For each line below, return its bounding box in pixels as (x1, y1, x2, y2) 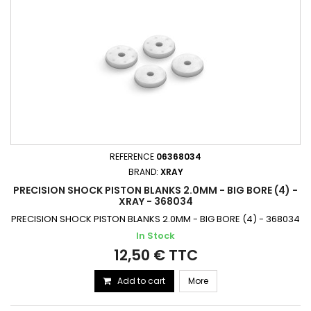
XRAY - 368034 (118, 194, 193, 208)
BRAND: (128, 166, 160, 178)
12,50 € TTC (113, 245, 198, 265)
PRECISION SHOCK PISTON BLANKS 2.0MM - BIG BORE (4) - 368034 (11, 212, 300, 226)
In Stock (136, 229, 175, 242)
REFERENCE (110, 151, 156, 162)
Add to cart (117, 275, 165, 287)
